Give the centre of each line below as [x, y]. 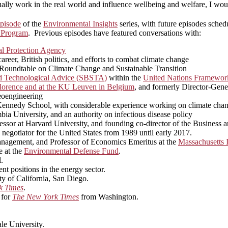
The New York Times [46, 197]
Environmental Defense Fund [71, 151]
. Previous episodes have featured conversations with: [115, 33]
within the [125, 78]
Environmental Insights [80, 24]
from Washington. [109, 197]
